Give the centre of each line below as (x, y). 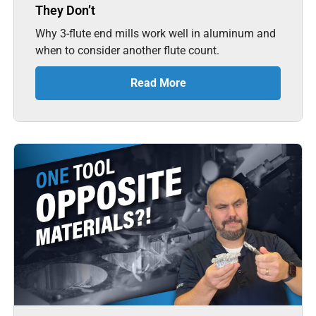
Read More (158, 83)
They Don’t (66, 11)
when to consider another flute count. (128, 51)
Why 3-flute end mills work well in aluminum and (156, 34)
